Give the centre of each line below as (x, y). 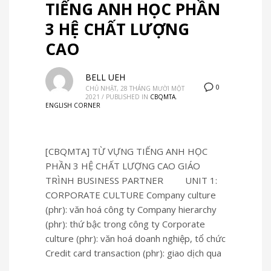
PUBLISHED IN (127, 96)
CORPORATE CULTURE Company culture (131, 194)
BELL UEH (105, 77)
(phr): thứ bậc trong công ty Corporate (125, 224)
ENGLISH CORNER (73, 105)
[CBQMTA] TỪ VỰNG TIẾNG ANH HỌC (126, 151)
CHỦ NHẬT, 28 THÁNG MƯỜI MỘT (135, 88)
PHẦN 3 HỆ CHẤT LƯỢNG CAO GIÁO (123, 165)
